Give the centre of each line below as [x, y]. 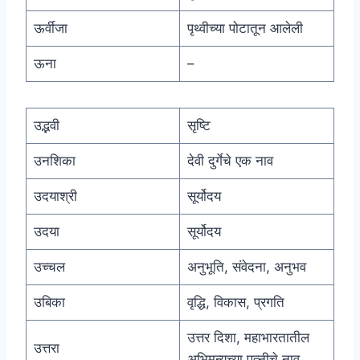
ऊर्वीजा [50, 29]
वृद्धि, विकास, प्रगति [235, 303]
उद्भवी [46, 126]
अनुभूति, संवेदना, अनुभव [246, 267]
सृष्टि [198, 126]
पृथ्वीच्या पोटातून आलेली [245, 29]
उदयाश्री [55, 196]
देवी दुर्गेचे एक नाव [230, 161]
